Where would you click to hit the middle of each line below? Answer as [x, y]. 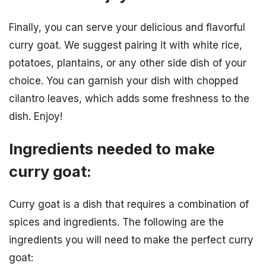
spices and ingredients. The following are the [116, 222]
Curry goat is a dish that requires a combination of [129, 205]
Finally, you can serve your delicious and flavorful [127, 28]
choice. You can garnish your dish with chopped [123, 81]
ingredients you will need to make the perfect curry [131, 240]
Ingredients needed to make [112, 149]
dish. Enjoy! [36, 117]
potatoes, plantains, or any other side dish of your [128, 63]
